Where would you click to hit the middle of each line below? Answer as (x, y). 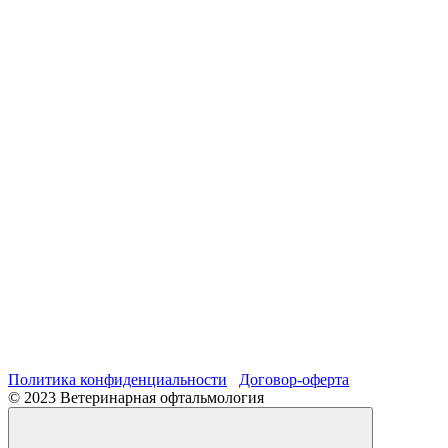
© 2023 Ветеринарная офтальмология (136, 397)
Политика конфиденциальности (117, 379)
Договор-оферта (294, 379)
